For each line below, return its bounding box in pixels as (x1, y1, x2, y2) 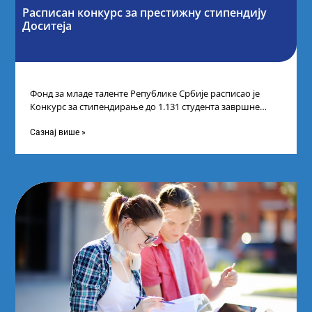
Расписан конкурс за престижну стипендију (22, 5, 267, 21)
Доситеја (22, 18, 72, 34)
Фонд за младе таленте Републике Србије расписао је (29, 86, 260, 100)
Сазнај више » (29, 127, 86, 138)
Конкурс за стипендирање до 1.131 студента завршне (29, 100, 260, 113)
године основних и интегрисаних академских (29, 113, 228, 126)
